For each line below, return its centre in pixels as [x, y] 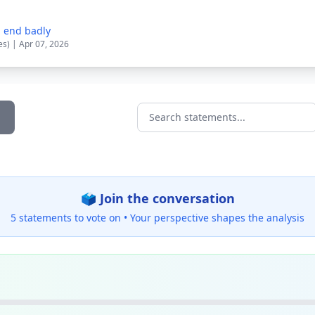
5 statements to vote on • [70, 218]
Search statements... [191, 125]
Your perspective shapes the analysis [217, 218]
